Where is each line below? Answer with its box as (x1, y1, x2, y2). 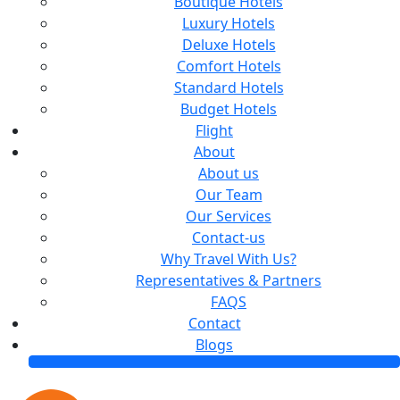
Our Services (186, 206, 271, 226)
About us (198, 163, 259, 183)
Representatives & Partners (136, 271, 321, 290)
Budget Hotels (180, 99, 277, 119)
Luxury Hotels (182, 13, 275, 33)
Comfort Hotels (176, 56, 281, 76)
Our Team (195, 185, 262, 204)
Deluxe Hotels (181, 35, 276, 54)
